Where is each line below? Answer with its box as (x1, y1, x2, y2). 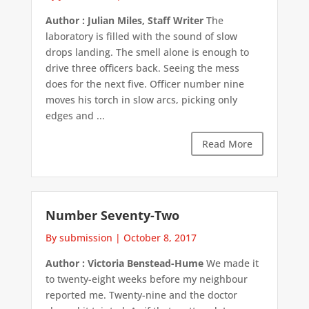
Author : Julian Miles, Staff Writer (45, 13, 203, 27)
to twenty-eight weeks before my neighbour (45, 272, 248, 286)
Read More (202, 137, 253, 150)
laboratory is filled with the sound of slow (45, 29, 237, 43)
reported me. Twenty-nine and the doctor (45, 288, 237, 302)
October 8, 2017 (123, 231, 197, 245)
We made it (203, 257, 259, 270)
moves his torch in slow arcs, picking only (45, 92, 237, 106)
